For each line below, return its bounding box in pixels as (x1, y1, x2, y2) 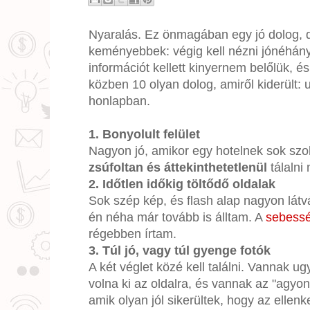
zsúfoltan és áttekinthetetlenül (89, 160, 271, 174)
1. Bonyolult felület (89, 127, 200, 141)
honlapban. (89, 93, 150, 108)
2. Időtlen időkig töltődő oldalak (89, 176, 275, 191)
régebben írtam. (89, 226, 176, 241)
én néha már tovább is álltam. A (89, 210, 266, 224)
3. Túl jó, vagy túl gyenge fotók (89, 243, 271, 257)
